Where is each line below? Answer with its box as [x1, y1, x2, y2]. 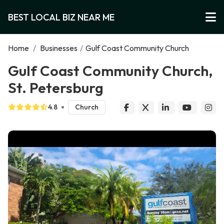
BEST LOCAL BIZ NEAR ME [8, 11, 114, 23]
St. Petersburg [8, 78, 103, 96]
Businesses [40, 43, 77, 53]
